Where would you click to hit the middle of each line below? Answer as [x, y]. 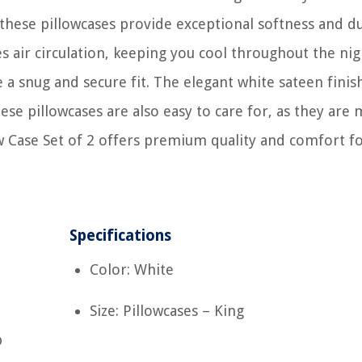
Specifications [121, 236]
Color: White [132, 269]
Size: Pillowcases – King [167, 311]
